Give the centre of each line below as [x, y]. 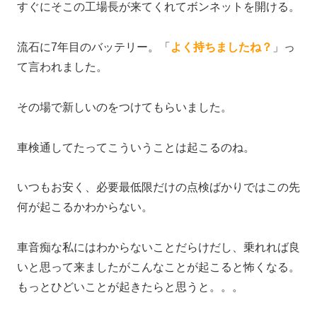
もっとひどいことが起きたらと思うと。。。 [130, 287]
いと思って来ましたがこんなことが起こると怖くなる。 [158, 267]
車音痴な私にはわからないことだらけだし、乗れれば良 [158, 248]
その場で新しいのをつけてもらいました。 [125, 107]
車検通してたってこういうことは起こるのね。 [136, 147]
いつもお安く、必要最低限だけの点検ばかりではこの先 [158, 188]
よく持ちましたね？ [221, 47]
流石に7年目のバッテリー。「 [94, 47]
